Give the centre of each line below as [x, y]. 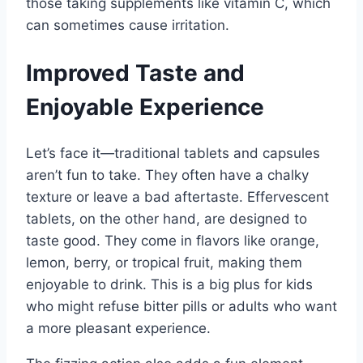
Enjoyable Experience [145, 107]
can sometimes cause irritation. [128, 26]
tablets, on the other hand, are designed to [167, 218]
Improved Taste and [135, 73]
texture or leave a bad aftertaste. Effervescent [177, 196]
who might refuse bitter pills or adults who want [181, 306]
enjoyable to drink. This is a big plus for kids [169, 284]
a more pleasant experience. [118, 328]
